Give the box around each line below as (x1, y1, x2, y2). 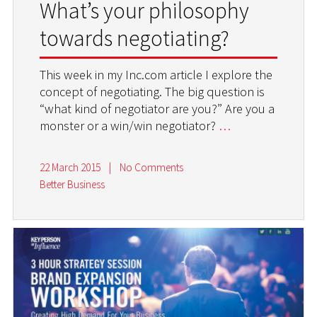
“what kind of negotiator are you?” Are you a (40, 100, 275, 117)
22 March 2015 (40, 161, 101, 174)
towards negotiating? (40, 23, 230, 52)
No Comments (119, 161, 183, 174)
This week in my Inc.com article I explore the (40, 66, 273, 83)
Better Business (40, 178, 105, 191)
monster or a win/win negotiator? (40, 117, 219, 134)
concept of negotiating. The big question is (40, 83, 265, 100)
